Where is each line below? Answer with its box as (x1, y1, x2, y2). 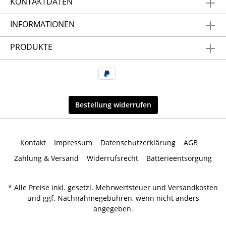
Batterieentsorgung (146, 153, 212, 163)
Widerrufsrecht (87, 153, 138, 163)
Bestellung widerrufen (75, 100, 151, 110)
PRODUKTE (10, 41, 52, 52)
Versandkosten (168, 183, 218, 193)
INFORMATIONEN (10, 19, 75, 30)
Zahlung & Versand (14, 153, 79, 163)
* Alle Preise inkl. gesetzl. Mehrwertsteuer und (8, 183, 168, 193)
